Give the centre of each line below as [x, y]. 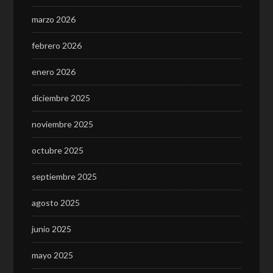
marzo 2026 [54, 19]
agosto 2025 [56, 203]
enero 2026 [54, 72]
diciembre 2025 [61, 98]
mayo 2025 [53, 255]
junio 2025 [52, 229]
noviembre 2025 [63, 124]
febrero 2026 [57, 45]
